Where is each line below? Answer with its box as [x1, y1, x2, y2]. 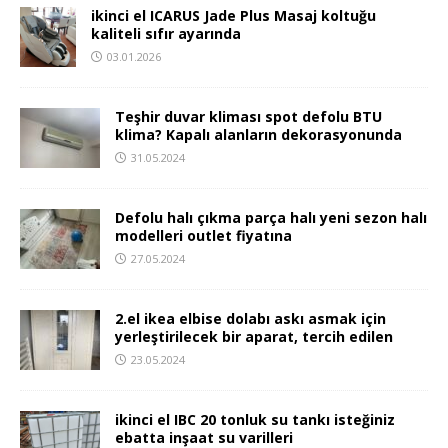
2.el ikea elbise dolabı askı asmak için [115, 309, 386, 329]
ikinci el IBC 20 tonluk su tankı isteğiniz [115, 410, 395, 430]
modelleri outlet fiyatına [115, 226, 292, 246]
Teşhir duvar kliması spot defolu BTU [115, 107, 382, 127]
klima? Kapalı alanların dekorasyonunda [115, 125, 402, 145]
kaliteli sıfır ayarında [91, 24, 241, 44]
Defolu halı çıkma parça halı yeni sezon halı [115, 208, 427, 228]
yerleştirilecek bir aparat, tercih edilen [115, 327, 393, 347]
